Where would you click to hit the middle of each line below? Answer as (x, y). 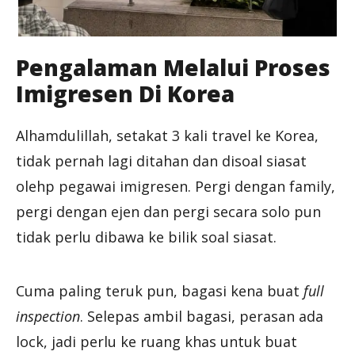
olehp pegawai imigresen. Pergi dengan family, (176, 186)
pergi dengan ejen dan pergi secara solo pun (168, 211)
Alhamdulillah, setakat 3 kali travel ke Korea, (167, 135)
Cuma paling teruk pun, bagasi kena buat (160, 290)
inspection (48, 316)
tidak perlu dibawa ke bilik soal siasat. (146, 237)
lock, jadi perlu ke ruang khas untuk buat (157, 341)
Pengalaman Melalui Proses (173, 67)
